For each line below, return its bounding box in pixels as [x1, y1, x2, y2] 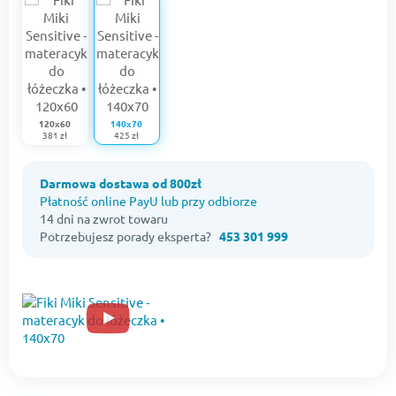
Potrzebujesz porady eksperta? [40, 228, 219, 245]
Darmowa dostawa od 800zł [40, 175, 202, 192]
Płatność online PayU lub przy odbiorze [40, 193, 257, 209]
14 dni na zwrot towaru [40, 210, 168, 227]
